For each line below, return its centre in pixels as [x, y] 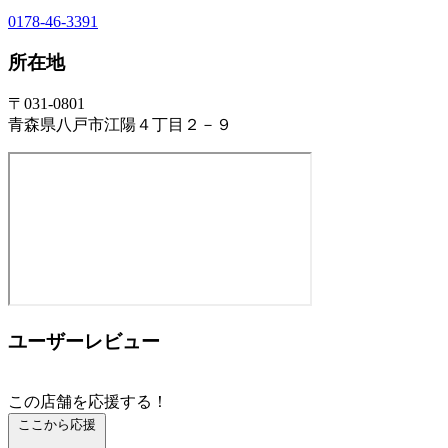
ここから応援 [57, 424]
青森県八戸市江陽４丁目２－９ [120, 125]
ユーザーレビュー [84, 341]
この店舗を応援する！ [88, 401]
